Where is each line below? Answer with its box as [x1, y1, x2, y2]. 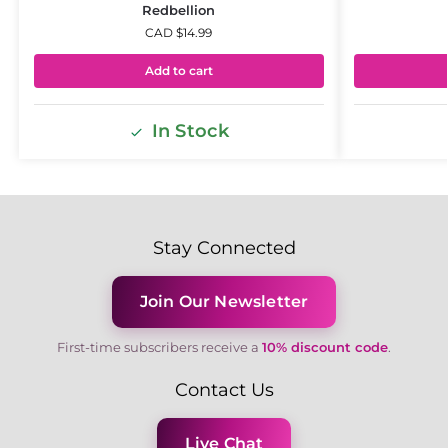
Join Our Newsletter [139, 291, 309, 311]
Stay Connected [152, 236, 296, 258]
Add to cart [144, 63, 213, 79]
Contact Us [174, 378, 274, 400]
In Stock [151, 119, 229, 142]
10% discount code [262, 338, 388, 355]
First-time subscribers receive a [57, 338, 262, 355]
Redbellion [142, 2, 216, 19]
